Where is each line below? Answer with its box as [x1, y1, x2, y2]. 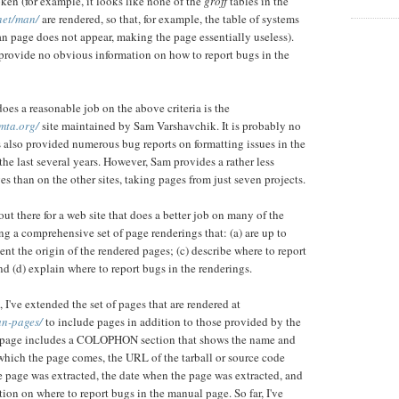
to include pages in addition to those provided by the [43, 313, 301, 330]
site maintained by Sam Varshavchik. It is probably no [39, 118, 301, 134]
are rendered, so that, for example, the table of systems [39, 11, 299, 28]
